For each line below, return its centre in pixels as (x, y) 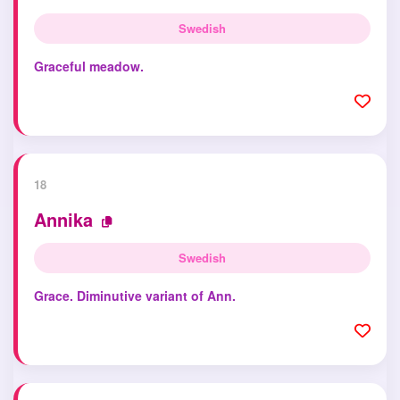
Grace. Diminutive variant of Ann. (135, 296)
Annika (63, 219)
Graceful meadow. (89, 66)
